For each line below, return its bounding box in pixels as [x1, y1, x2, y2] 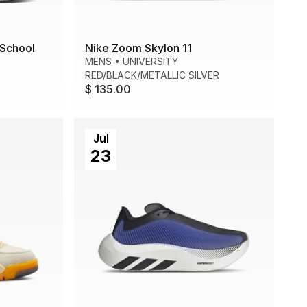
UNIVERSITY [123, 56, 178, 68]
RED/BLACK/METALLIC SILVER [85, 69, 219, 82]
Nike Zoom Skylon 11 [85, 41, 192, 56]
